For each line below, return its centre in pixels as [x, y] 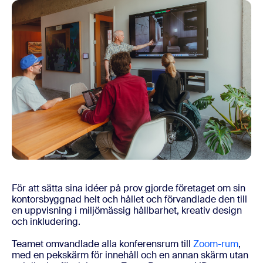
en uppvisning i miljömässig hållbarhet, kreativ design [127, 210]
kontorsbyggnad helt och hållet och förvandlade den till [129, 199]
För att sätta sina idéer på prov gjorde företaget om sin [129, 188]
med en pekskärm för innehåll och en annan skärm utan [130, 255]
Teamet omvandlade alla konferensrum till [102, 244]
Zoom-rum [216, 244]
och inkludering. [46, 222]
